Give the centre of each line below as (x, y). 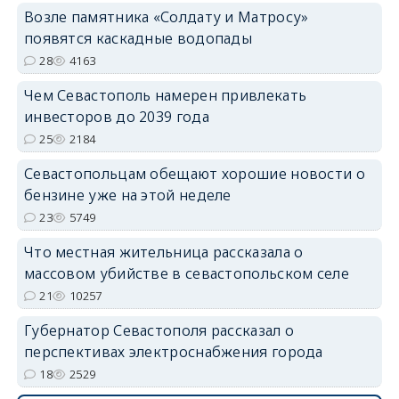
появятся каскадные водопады (138, 38)
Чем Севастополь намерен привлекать (165, 95)
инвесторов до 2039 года (116, 116)
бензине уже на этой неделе (127, 195)
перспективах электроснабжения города (173, 351)
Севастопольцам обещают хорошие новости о (194, 173)
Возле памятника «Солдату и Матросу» (166, 16)
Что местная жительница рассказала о (163, 252)
